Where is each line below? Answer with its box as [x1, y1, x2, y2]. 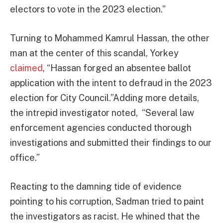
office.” [10, 152, 40, 163]
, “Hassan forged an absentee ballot [43, 62, 191, 73]
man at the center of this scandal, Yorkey [10, 47, 179, 58]
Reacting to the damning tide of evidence [10, 181, 182, 192]
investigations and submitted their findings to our [10, 137, 212, 148]
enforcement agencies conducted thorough [10, 122, 192, 133]
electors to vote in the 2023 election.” [10, 4, 166, 15]
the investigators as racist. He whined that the [10, 211, 200, 222]
